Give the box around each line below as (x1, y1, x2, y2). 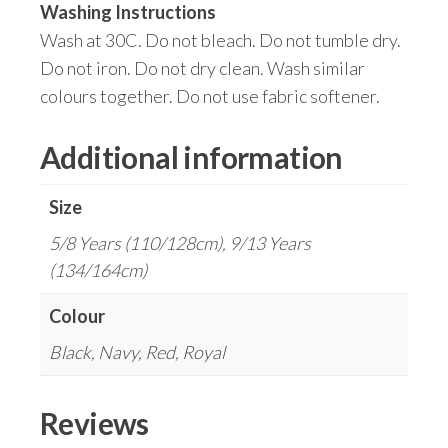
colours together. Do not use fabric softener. (40, 84, 380, 107)
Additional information (40, 138, 343, 175)
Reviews (40, 404, 149, 441)
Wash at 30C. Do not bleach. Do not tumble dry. (40, 28, 401, 51)
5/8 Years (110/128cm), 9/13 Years (49, 231, 311, 254)
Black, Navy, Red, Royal (49, 340, 225, 363)
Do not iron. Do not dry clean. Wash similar (40, 56, 365, 79)
